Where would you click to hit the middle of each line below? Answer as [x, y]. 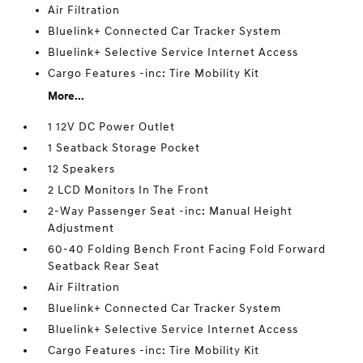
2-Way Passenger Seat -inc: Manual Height [171, 211]
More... [66, 96]
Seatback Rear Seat [104, 266]
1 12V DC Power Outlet [112, 127]
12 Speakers [82, 169]
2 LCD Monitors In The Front [129, 190]
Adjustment [81, 228]
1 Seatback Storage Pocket [124, 148]
